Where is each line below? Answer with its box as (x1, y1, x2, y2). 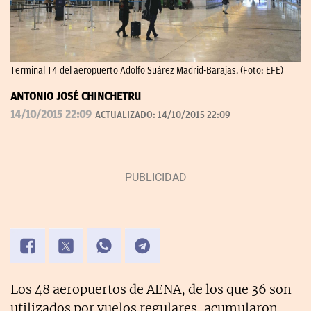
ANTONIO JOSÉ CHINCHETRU (10, 90, 141, 103)
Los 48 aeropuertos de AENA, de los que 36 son (10, 281, 292, 298)
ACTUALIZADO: (95, 110, 158, 121)
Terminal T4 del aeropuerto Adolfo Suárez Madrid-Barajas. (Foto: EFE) (10, 65, 283, 76)
